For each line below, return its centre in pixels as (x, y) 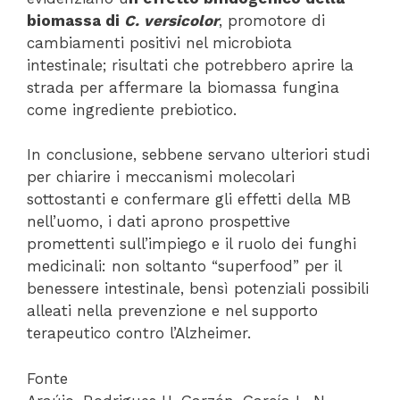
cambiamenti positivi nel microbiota (159, 42)
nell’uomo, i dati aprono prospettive (158, 222)
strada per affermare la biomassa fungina (183, 87)
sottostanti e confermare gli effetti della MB (189, 200)
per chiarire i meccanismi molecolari (161, 177)
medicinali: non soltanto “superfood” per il (184, 267)
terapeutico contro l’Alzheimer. (139, 333)
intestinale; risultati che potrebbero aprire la (190, 65)
